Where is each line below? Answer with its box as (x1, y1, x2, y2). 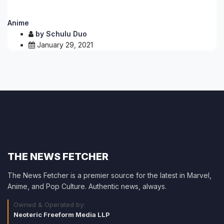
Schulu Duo (46, 29, 87, 38)
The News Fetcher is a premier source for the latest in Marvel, (7, 171, 211, 179)
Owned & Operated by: (13, 200, 85, 208)
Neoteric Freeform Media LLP (13, 210, 110, 218)
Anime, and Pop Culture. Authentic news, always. (7, 182, 166, 190)
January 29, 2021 (37, 40, 93, 49)
